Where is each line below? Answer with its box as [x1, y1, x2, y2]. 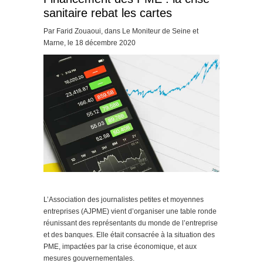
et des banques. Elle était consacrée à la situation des [43, 230, 215, 239]
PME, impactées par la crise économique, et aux [43, 242, 197, 251]
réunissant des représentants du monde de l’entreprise [43, 218, 218, 227]
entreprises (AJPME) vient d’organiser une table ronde [43, 207, 217, 215]
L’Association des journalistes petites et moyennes [43, 195, 204, 204]
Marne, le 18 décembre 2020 [43, 39, 136, 47]
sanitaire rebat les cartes [43, 6, 172, 19]
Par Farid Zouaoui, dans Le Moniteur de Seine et [43, 27, 198, 35]
